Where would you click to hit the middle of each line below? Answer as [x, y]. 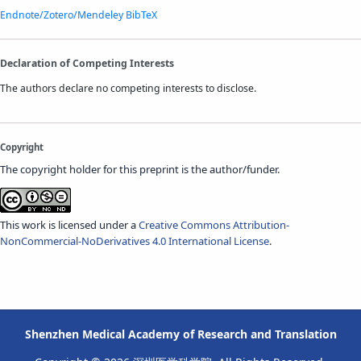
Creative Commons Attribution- [214, 224]
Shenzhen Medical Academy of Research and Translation [180, 334]
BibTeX [141, 15]
